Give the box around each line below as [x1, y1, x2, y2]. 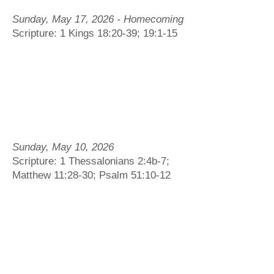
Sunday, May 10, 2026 [12, 141, 114, 153]
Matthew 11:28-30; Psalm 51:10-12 [12, 169, 171, 181]
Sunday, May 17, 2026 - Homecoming [12, 13, 183, 25]
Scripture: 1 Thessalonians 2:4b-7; [12, 155, 169, 167]
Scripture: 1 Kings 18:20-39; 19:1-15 [12, 28, 177, 39]
